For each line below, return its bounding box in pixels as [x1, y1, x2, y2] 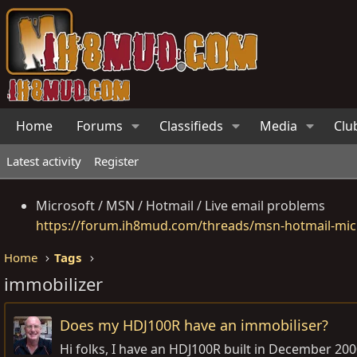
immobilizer [4, 272, 103, 296]
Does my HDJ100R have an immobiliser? [60, 316, 328, 335]
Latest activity [6, 153, 81, 169]
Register [94, 153, 139, 169]
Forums [76, 117, 123, 135]
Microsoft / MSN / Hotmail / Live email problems [36, 197, 325, 214]
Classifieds [159, 117, 224, 135]
